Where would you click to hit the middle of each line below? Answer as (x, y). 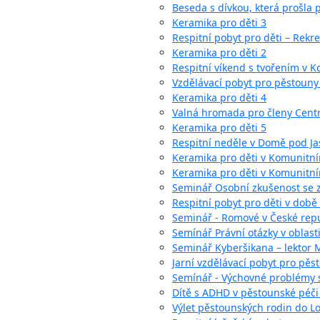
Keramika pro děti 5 (219, 127)
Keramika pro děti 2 (219, 52)
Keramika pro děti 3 (219, 22)
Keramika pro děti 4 (219, 97)
